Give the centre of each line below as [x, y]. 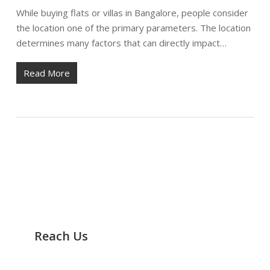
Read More [46, 73]
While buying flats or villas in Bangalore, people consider [132, 12]
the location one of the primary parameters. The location [133, 27]
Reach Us [61, 236]
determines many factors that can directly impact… [121, 42]
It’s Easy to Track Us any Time [97, 262]
